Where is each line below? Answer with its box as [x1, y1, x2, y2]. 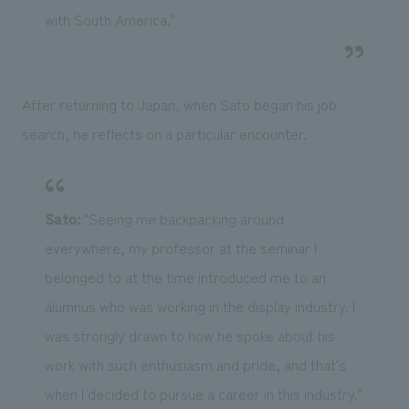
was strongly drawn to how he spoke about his [44, 323, 335, 346]
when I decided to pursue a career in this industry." [44, 382, 362, 404]
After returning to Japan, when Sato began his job [21, 92, 337, 115]
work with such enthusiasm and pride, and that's [44, 352, 346, 375]
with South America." [44, 7, 175, 30]
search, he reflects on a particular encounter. [21, 121, 307, 144]
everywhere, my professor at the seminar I [44, 236, 317, 258]
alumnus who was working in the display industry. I [44, 294, 355, 317]
